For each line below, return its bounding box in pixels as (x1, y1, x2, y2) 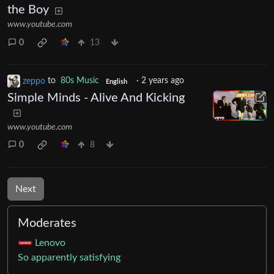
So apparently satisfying (18, 253, 120, 263)
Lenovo (35, 237, 65, 248)
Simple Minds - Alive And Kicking (7, 91, 185, 104)
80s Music (61, 76, 99, 86)
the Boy (7, 4, 49, 17)
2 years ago (141, 76, 184, 86)
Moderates (18, 217, 76, 229)
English (105, 78, 127, 85)
